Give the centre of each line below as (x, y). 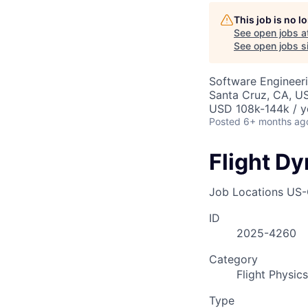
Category (233, 260)
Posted (225, 121)
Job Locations (246, 192)
